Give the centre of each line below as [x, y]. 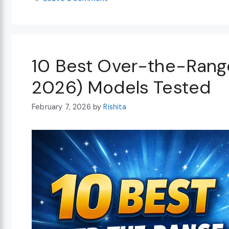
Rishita [115, 107]
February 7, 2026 [61, 107]
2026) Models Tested [121, 87]
